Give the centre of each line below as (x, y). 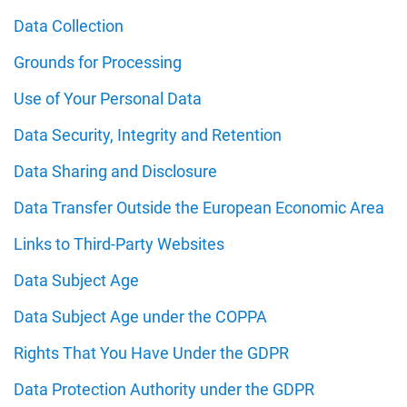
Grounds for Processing (98, 62)
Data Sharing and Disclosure (115, 171)
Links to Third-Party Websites (119, 244)
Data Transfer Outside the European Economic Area (199, 208)
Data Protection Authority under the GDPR (164, 389)
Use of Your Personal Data (108, 99)
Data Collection (69, 26)
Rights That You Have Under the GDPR (151, 353)
